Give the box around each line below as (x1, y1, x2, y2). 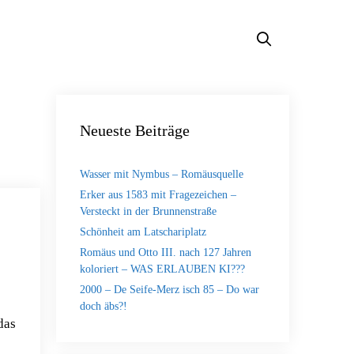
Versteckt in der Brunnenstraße (80, 205, 217, 217)
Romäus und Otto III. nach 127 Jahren (80, 247, 251, 258)
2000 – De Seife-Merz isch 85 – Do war (80, 284, 259, 296)
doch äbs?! (80, 300, 127, 312)
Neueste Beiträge (80, 122, 190, 139)
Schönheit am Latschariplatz (80, 226, 206, 238)
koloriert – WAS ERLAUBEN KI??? (80, 263, 245, 275)
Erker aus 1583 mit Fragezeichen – (80, 189, 236, 201)
